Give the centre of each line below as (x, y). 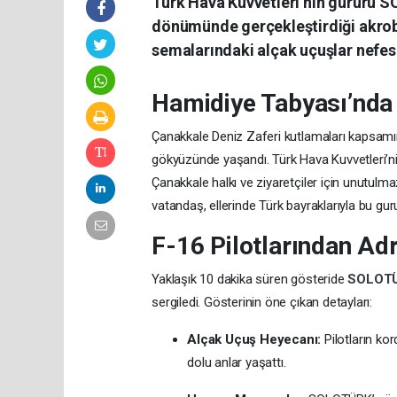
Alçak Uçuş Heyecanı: (254, 339)
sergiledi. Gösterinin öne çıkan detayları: (262, 302)
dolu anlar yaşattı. (237, 362)
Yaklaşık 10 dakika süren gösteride (250, 279)
